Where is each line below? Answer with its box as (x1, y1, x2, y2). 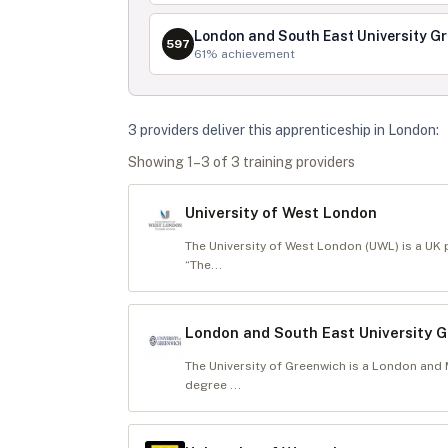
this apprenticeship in (245, 122, 388, 138)
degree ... (185, 378, 241, 392)
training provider (240, 154, 348, 170)
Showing (128, 154, 187, 170)
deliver (199, 122, 245, 138)
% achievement (206, 47, 295, 61)
